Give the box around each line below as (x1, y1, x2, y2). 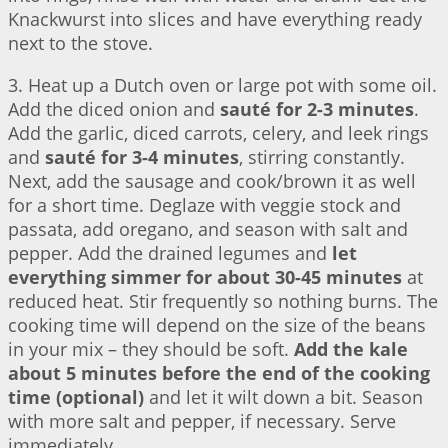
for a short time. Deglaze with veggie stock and (8, 193, 401, 218)
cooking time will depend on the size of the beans (8, 313, 426, 338)
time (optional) (8, 385, 144, 410)
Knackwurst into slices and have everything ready (8, 7, 422, 32)
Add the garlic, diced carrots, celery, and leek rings (8, 121, 429, 146)
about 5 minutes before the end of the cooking (8, 361, 430, 386)
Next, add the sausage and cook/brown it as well (8, 169, 416, 194)
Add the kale (294, 337, 408, 362)
